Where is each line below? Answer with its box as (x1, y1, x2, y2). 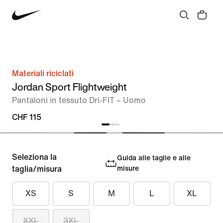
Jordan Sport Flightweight (12, 80, 127, 94)
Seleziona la (12, 153, 57, 161)
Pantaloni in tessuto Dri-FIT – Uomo (12, 96, 146, 105)
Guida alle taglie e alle (116, 154, 191, 162)
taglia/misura (12, 165, 62, 173)
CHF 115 (12, 113, 41, 121)
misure (116, 165, 139, 172)
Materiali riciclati (12, 69, 74, 78)
